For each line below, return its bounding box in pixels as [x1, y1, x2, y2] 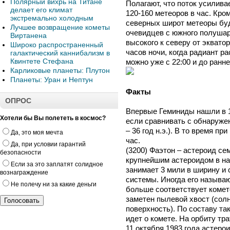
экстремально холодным [10, 14, 93, 22]
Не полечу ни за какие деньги [11, 181, 97, 188]
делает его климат [10, 6, 72, 14]
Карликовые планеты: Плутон [10, 66, 110, 74]
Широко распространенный [10, 41, 103, 49]
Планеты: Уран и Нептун [10, 75, 93, 84]
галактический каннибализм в [10, 49, 110, 57]
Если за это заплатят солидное [11, 161, 103, 168]
